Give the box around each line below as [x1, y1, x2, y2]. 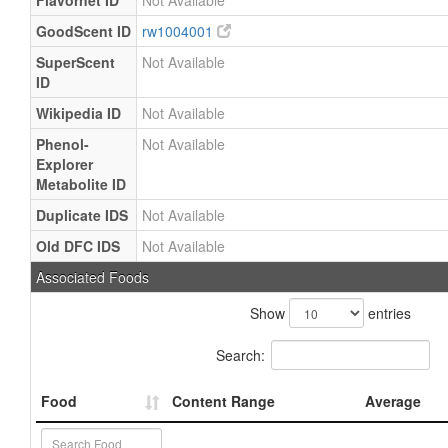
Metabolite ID [36, 174, 126, 194]
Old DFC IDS [36, 236, 120, 256]
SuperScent [36, 52, 115, 72]
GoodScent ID [36, 21, 131, 41]
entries [363, 303, 411, 323]
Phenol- [36, 134, 89, 154]
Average [365, 391, 421, 411]
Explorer [36, 154, 93, 174]
